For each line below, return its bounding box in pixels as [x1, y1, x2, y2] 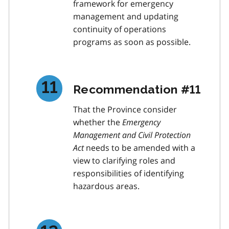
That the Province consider [73, 103, 177, 115]
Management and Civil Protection [73, 129, 191, 141]
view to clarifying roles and [73, 154, 175, 166]
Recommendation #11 [73, 82, 201, 96]
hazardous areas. [73, 180, 140, 192]
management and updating [73, 11, 178, 22]
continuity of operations [73, 24, 166, 35]
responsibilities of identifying [73, 167, 184, 179]
